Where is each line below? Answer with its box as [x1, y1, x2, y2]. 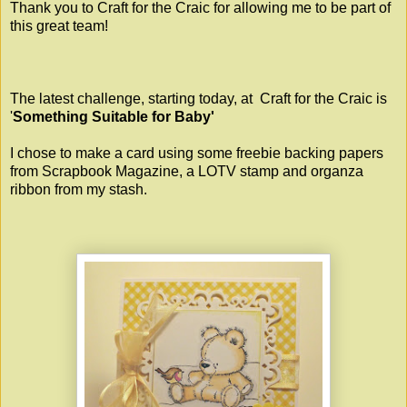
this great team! [10, 18, 108, 35]
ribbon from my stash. [10, 182, 147, 198]
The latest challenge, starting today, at [10, 91, 260, 107]
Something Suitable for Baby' [13, 109, 214, 125]
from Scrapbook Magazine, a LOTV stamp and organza [10, 164, 363, 180]
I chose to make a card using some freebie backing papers [10, 145, 383, 162]
